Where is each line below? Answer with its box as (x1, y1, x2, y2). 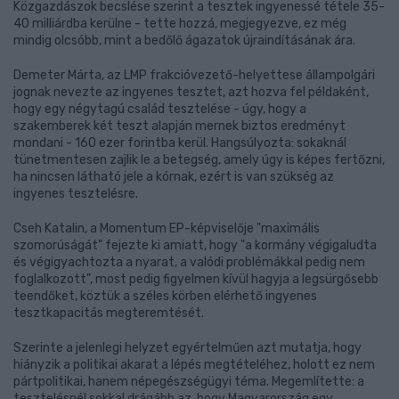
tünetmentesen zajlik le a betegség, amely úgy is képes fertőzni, (13, 152, 385, 167)
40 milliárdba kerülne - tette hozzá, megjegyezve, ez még (13, 16, 346, 31)
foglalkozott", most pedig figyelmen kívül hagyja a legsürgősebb (13, 272, 379, 287)
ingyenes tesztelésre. (13, 186, 138, 201)
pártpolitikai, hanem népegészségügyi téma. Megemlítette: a (13, 374, 364, 389)
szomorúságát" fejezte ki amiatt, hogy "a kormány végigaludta (13, 238, 377, 253)
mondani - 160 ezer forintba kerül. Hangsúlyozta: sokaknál (13, 135, 346, 151)
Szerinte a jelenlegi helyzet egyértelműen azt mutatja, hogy (13, 340, 362, 355)
